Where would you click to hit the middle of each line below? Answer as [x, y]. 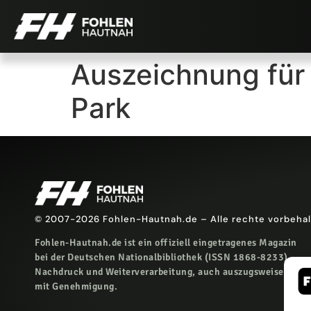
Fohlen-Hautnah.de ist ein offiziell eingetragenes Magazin [166, 243]
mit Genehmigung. [76, 287]
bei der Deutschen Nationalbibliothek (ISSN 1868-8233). [163, 258]
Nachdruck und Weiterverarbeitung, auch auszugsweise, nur [170, 272]
